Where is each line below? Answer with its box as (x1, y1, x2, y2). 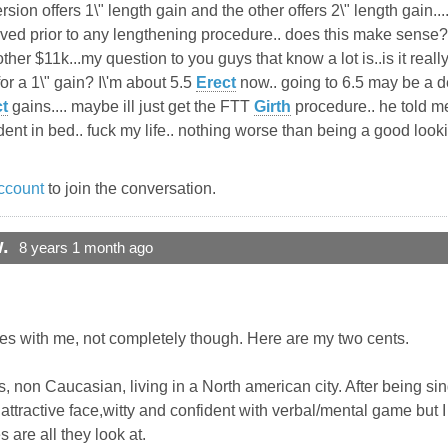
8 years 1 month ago (19, 240, 153, 257)
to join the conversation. (44, 180, 216, 198)
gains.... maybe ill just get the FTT (8, 98, 254, 116)
